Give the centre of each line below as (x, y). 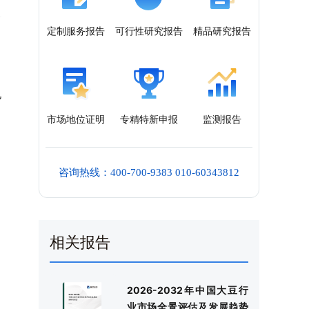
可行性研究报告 (149, 31)
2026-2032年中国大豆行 (188, 290)
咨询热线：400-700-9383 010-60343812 (149, 172)
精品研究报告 (222, 31)
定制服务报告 (76, 31)
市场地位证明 (76, 119)
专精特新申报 (149, 119)
